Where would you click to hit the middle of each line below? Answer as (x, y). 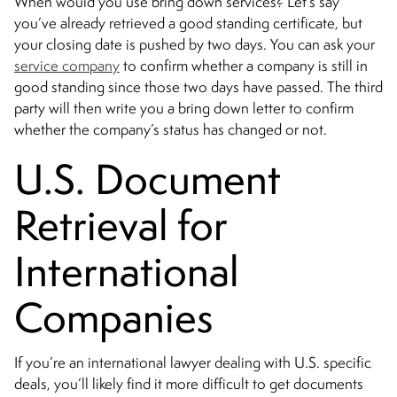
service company (67, 66)
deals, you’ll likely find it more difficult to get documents (189, 384)
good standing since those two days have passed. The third (198, 87)
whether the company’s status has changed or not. (172, 130)
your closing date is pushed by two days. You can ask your (195, 45)
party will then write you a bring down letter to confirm (184, 109)
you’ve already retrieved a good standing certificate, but (188, 23)
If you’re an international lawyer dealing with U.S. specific (193, 363)
